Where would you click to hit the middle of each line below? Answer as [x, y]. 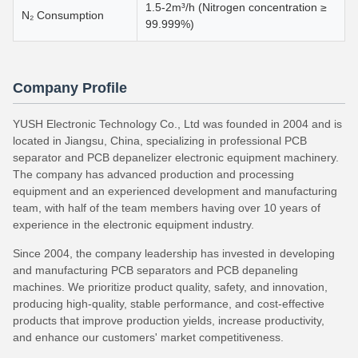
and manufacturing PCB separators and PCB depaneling [155, 270]
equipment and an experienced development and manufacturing [175, 191]
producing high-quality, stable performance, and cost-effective [169, 304]
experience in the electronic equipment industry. [133, 225]
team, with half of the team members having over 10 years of [167, 208]
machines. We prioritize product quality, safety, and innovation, [170, 287]
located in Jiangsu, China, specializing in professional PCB [160, 141]
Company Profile [70, 88]
